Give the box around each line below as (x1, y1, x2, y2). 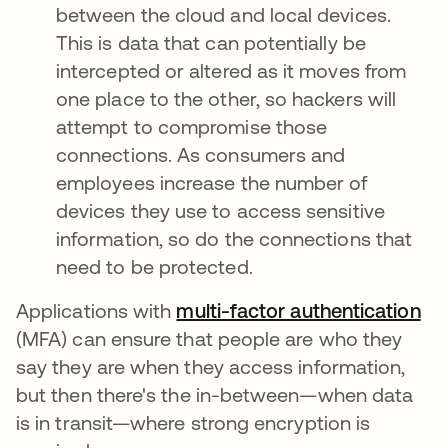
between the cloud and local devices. (56, 3, 391, 26)
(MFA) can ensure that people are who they (16, 327, 403, 350)
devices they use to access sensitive (56, 199, 385, 222)
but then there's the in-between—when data (16, 383, 414, 406)
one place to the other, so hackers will (56, 87, 397, 110)
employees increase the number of (56, 171, 368, 194)
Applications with (16, 299, 177, 322)
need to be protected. (56, 255, 253, 278)
